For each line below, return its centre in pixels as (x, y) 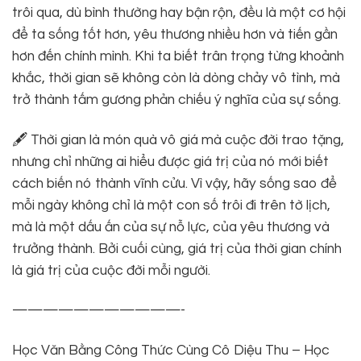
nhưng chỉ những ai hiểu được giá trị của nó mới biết (170, 162)
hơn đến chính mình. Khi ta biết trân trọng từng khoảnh (178, 56)
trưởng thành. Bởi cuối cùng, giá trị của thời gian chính (177, 249)
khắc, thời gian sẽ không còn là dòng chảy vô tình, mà (176, 78)
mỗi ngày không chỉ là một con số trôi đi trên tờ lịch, (171, 205)
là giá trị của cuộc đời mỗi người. (111, 270)
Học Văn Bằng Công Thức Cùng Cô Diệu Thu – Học (171, 350)
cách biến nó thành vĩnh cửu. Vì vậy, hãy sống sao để (174, 183)
